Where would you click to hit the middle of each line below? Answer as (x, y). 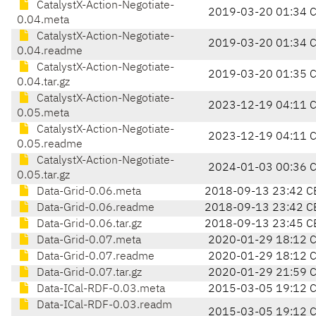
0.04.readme (50, 52)
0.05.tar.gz (43, 176)
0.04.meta (43, 21)
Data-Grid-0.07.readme (94, 257)
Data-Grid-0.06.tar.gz (88, 225)
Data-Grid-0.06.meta (87, 192)
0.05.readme (50, 145)
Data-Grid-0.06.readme (94, 208)
